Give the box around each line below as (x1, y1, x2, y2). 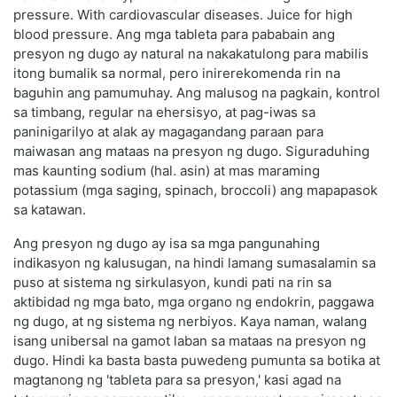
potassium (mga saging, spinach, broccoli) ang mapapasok (13, 182, 378, 199)
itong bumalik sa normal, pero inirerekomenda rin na (13, 65, 340, 82)
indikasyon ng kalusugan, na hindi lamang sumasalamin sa (13, 254, 376, 272)
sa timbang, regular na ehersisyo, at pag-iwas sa (13, 104, 315, 121)
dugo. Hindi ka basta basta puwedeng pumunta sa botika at (13, 352, 380, 370)
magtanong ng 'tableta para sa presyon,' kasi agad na (13, 371, 341, 389)
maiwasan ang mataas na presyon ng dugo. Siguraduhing (13, 143, 370, 160)
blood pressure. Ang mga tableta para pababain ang (13, 26, 335, 43)
